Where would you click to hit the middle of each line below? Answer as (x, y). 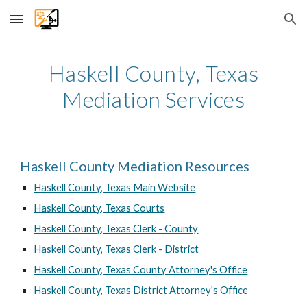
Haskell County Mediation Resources (135, 166)
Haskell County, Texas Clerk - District (116, 249)
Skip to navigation (253, 25)
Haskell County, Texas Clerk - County (116, 229)
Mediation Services (153, 99)
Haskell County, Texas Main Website (115, 187)
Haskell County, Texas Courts (99, 208)
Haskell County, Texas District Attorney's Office (141, 290)
